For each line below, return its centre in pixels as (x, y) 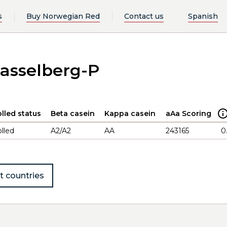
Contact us (144, 16)
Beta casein (73, 113)
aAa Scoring (188, 113)
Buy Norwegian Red (63, 16)
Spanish (203, 16)
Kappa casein (130, 113)
